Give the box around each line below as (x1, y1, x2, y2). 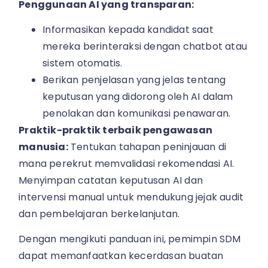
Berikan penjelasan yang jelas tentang (42, 73, 226, 87)
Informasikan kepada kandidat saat (42, 23, 214, 37)
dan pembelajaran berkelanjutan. (19, 207, 180, 221)
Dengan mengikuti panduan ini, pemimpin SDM (19, 232, 241, 246)
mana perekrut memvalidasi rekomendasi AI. (19, 157, 234, 171)
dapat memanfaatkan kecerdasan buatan (19, 249, 224, 263)
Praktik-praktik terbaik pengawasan (19, 123, 213, 138)
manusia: (19, 140, 68, 154)
